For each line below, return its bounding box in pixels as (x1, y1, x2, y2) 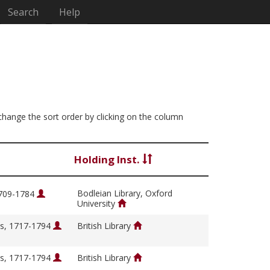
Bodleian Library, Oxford (77, 187, 172, 199)
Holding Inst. (74, 152, 142, 167)
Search (8, 5, 39, 19)
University (77, 198, 118, 210)
